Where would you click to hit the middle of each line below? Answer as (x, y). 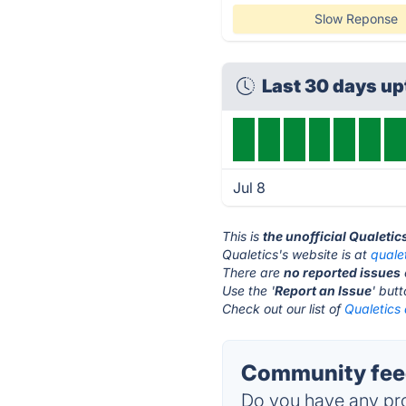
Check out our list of (284, 309)
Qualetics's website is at (297, 254)
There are (253, 272)
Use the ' (249, 290)
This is (243, 236)
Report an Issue (324, 290)
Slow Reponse (356, 19)
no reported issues (343, 272)
